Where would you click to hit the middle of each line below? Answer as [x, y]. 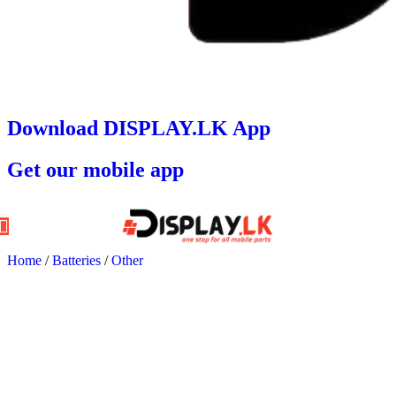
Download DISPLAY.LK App [139, 128]
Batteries [78, 260]
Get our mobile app [95, 169]
